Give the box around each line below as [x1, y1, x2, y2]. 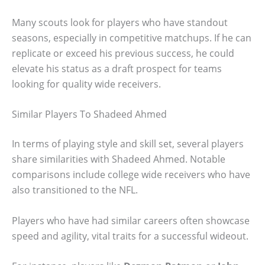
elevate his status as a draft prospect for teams [12, 62, 222, 75]
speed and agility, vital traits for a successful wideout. [12, 229, 248, 243]
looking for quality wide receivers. [12, 77, 161, 91]
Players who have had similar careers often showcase [12, 214, 250, 227]
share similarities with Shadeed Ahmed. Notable [12, 153, 225, 166]
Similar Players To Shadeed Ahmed [12, 108, 167, 121]
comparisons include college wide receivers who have [12, 168, 250, 182]
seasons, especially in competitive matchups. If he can [12, 31, 251, 44]
